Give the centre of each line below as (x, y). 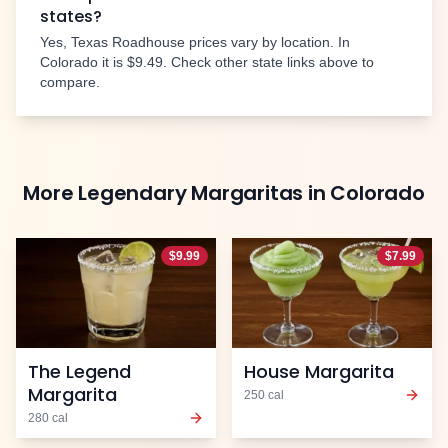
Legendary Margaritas (191, 193)
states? (71, 17)
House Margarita (319, 371)
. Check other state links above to (268, 62)
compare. (70, 82)
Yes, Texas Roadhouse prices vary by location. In (195, 42)
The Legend (79, 371)
